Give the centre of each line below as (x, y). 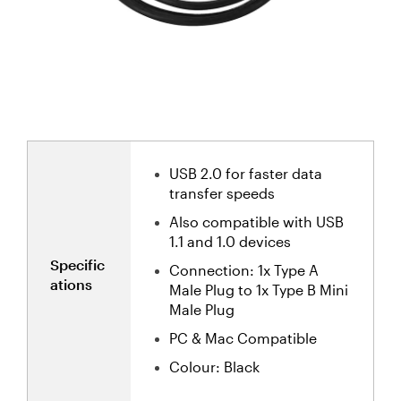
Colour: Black (214, 366)
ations (71, 284)
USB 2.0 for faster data (246, 173)
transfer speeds (222, 192)
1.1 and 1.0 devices (230, 241)
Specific (77, 264)
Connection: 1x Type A (244, 269)
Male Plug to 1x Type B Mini (259, 289)
